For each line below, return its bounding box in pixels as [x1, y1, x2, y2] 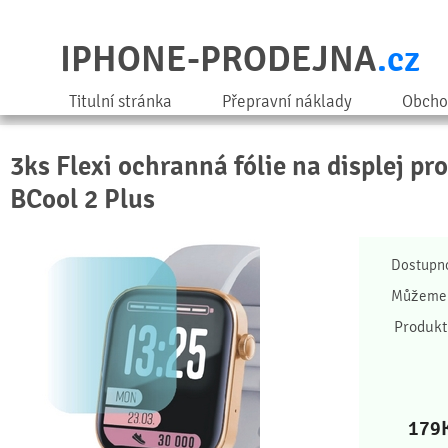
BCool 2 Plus [10, 183, 155, 216]
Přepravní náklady [222, 91, 352, 112]
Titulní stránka [69, 91, 172, 112]
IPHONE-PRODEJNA [60, 37, 377, 82]
